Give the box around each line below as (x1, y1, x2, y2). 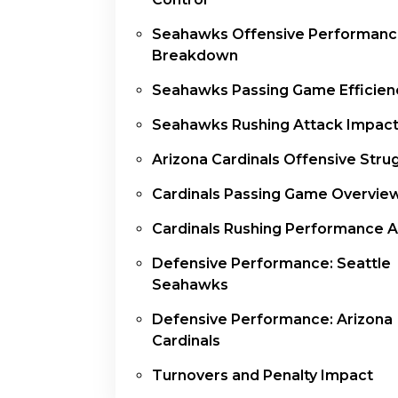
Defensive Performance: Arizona (152, 311, 393, 329)
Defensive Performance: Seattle (152, 255, 391, 273)
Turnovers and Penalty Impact (152, 367, 373, 385)
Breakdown (152, 47, 238, 65)
